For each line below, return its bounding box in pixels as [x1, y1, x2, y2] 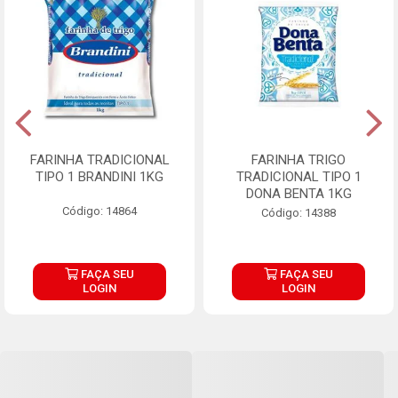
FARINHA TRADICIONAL [29, 151, 170, 168]
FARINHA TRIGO [251, 151, 346, 168]
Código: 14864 [62, 203, 137, 218]
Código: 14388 [261, 205, 336, 219]
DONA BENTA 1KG [245, 185, 352, 202]
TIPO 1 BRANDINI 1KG [36, 168, 163, 185]
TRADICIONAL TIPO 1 [235, 168, 362, 185]
